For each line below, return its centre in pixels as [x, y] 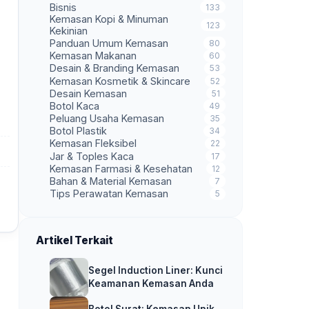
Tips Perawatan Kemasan [109, 194]
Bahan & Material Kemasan [111, 181]
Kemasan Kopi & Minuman [109, 19]
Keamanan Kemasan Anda [151, 283]
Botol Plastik [78, 131]
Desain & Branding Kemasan [114, 68]
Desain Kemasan [88, 93]
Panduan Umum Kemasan [109, 43]
